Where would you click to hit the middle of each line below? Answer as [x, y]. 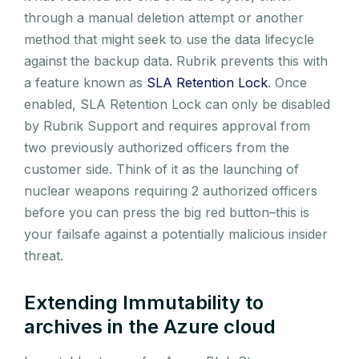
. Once [287, 82]
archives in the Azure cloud [150, 326]
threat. [44, 255]
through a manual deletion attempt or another [164, 17]
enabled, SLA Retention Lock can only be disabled [177, 104]
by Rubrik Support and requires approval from [167, 125]
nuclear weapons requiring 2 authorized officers [171, 190]
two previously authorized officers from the [157, 147]
